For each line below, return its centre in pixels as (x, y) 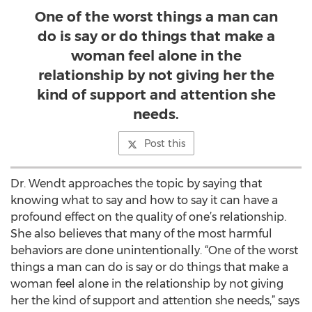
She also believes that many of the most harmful (141, 234)
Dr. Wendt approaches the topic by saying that (136, 184)
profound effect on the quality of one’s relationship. (148, 217)
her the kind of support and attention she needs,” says (155, 301)
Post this (164, 143)
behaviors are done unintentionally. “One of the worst (154, 250)
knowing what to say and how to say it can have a (144, 200)
